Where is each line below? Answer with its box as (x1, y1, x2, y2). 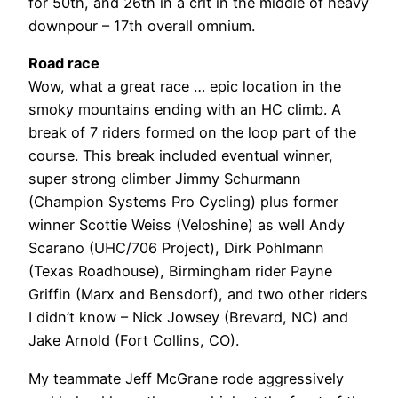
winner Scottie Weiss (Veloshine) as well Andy (28, 216, 345, 235)
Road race (28, 54, 99, 73)
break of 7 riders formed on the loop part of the (28, 123, 356, 142)
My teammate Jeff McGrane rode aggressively (28, 369, 344, 387)
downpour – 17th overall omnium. (28, 17, 255, 35)
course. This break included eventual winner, (28, 147, 333, 165)
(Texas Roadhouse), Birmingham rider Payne (28, 262, 332, 281)
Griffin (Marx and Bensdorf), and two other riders (28, 285, 368, 304)
